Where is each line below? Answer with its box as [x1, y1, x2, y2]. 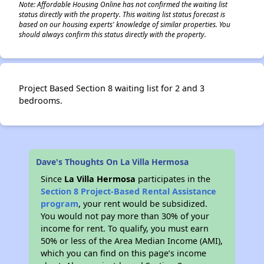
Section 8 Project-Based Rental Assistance [41, 186, 217, 197]
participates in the [136, 173, 211, 184]
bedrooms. [19, 95, 62, 106]
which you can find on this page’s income [41, 247, 207, 259]
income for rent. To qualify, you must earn [41, 223, 209, 234]
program [41, 198, 79, 209]
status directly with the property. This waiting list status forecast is [19, 9, 225, 19]
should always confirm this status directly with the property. [19, 29, 206, 39]
